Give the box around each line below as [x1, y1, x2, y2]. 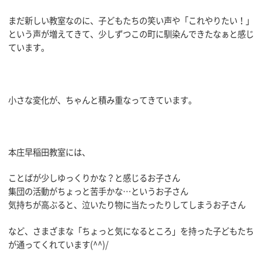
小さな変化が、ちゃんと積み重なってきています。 [8, 93, 196, 106]
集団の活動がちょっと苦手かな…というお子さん [8, 185, 188, 198]
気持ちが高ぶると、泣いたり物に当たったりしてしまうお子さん [8, 198, 246, 212]
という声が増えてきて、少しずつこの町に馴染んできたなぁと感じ [8, 27, 254, 41]
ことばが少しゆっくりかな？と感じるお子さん [8, 171, 180, 185]
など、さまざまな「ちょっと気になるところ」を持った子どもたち [8, 224, 254, 237]
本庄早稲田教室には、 [8, 145, 90, 158]
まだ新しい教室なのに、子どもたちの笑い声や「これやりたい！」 [8, 14, 254, 27]
